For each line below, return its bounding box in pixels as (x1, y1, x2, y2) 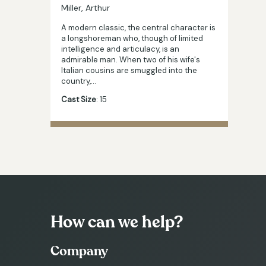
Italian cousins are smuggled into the (61, 65, 197, 75)
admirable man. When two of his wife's (61, 54, 200, 65)
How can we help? (50, 211, 183, 233)
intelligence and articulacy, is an (61, 43, 179, 54)
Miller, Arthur (61, 2, 110, 13)
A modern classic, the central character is (61, 22, 216, 33)
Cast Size (61, 94, 96, 104)
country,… (61, 75, 96, 86)
